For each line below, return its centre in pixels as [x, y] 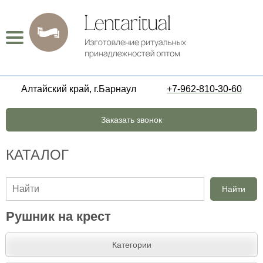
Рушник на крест [58, 216]
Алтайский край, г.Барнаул [79, 89]
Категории [131, 245]
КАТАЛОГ [37, 155]
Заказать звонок [131, 120]
